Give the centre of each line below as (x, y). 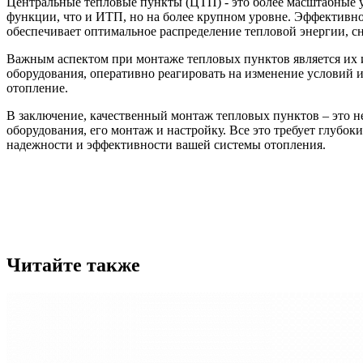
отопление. (37, 88)
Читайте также (73, 265)
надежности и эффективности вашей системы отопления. (166, 144)
